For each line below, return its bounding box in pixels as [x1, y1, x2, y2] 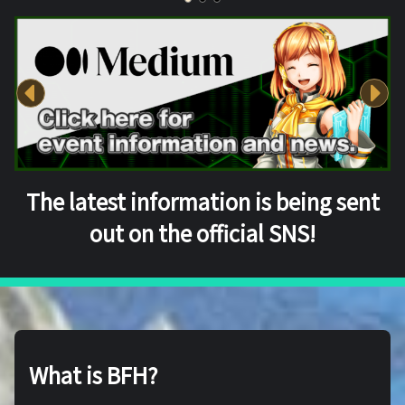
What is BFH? [29, 359, 158, 391]
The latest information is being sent [25, 185, 380, 218]
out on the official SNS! [89, 217, 316, 250]
